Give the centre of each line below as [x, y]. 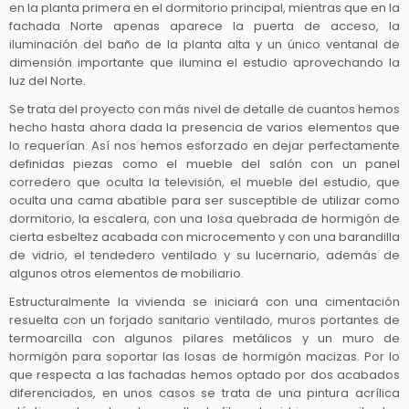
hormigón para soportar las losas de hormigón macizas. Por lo [204, 357]
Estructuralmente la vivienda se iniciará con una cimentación [204, 302]
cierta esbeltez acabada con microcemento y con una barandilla [204, 237]
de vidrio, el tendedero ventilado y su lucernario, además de [204, 256]
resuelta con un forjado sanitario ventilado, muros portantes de [204, 320]
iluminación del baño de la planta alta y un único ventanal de [204, 45]
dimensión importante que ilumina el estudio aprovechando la [204, 63]
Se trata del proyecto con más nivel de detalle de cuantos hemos [204, 110]
